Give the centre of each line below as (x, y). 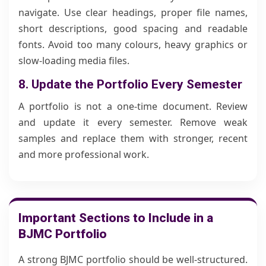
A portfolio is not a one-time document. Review (133, 106)
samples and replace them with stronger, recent (133, 138)
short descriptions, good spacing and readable (133, 28)
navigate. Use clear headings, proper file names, (133, 12)
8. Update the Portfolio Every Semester (130, 84)
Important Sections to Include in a (116, 218)
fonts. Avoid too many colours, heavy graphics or (133, 45)
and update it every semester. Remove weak (133, 122)
